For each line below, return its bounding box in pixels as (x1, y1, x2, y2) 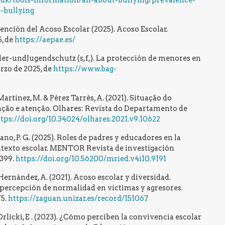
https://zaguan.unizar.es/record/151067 (8, 194, 149, 203)
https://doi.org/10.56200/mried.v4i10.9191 (16, 154, 166, 164)
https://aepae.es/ (15, 35, 75, 45)
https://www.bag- (53, 64, 117, 74)
